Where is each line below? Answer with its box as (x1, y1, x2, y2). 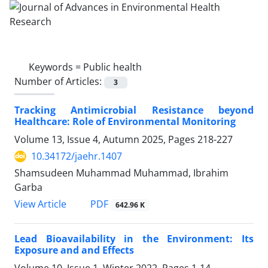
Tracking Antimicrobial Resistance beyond (14, 103, 254, 117)
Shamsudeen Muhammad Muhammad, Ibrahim (14, 166, 229, 180)
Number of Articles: (14, 75, 104, 88)
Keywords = (29, 60, 83, 74)
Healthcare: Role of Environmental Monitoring (14, 115, 236, 129)
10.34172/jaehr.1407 (31, 150, 122, 163)
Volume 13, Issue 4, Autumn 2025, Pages (14, 133, 197, 147)
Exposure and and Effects (14, 243, 134, 257)
